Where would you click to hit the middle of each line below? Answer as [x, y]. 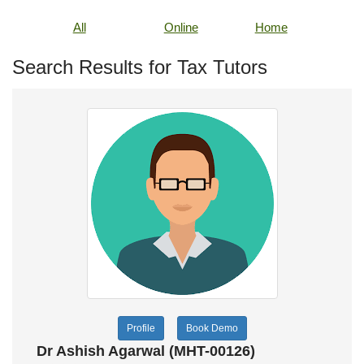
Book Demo [212, 328]
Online [181, 27]
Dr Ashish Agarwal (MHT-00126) [146, 351]
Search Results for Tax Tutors [140, 67]
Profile [141, 328]
